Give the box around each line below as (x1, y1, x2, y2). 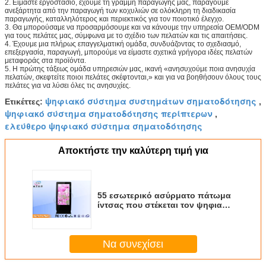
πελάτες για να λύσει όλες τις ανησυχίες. (5, 81, 131, 90)
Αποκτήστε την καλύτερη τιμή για (58, 145, 208, 156)
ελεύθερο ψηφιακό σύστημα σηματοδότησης (5, 120, 202, 132)
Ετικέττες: (5, 97, 45, 106)
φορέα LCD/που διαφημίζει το (97, 210, 217, 219)
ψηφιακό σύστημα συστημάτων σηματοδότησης (45, 95, 256, 107)
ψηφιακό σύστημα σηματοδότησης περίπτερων (5, 107, 213, 119)
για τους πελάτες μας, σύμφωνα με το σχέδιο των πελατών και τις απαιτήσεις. (5, 31, 248, 40)
